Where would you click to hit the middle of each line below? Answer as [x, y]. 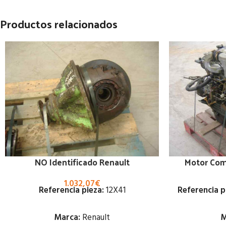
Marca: [67, 218]
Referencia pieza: [71, 191]
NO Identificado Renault [82, 162]
